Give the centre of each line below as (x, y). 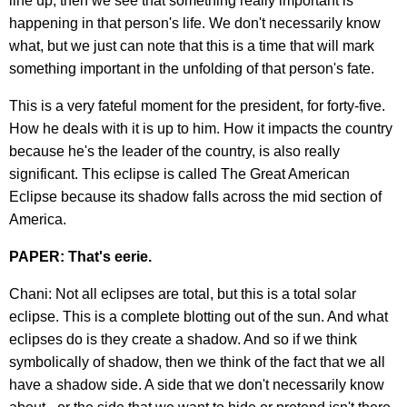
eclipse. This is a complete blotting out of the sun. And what (199, 316)
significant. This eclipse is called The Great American (179, 174)
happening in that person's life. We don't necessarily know (195, 23)
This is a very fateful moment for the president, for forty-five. (197, 105)
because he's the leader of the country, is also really (174, 151)
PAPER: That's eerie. (80, 256)
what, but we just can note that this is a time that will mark (192, 45)
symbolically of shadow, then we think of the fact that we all (197, 362)
